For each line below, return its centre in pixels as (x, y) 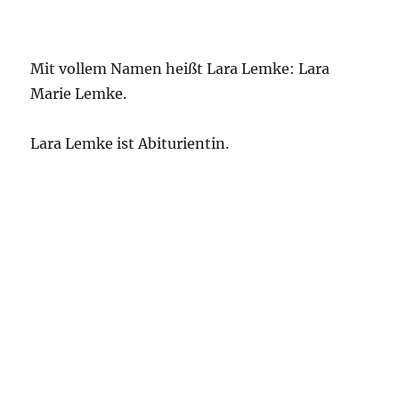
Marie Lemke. (79, 94)
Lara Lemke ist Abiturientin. (130, 143)
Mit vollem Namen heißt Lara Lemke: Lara (180, 69)
